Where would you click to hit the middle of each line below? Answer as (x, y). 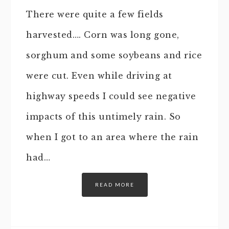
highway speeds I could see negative (111, 96)
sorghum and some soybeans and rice (114, 55)
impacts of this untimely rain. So (104, 117)
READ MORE (114, 185)
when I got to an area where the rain (112, 137)
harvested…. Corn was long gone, (103, 35)
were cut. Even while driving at (99, 76)
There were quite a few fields (95, 15)
